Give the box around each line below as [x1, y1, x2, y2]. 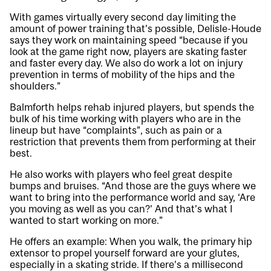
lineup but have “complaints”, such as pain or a [10, 124, 222, 137]
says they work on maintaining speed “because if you [10, 34, 248, 47]
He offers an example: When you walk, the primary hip [10, 235, 252, 248]
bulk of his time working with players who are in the [10, 113, 241, 125]
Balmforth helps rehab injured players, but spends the [10, 101, 254, 114]
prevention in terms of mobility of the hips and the [10, 68, 235, 81]
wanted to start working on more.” [10, 214, 163, 227]
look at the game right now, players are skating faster [10, 45, 247, 58]
